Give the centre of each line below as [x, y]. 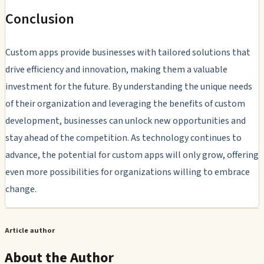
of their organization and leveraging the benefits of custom [125, 103]
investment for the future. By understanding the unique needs [129, 86]
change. [21, 189]
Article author [30, 231]
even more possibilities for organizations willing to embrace [128, 172]
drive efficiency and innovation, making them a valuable [116, 69]
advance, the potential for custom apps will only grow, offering [132, 155]
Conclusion [40, 19]
